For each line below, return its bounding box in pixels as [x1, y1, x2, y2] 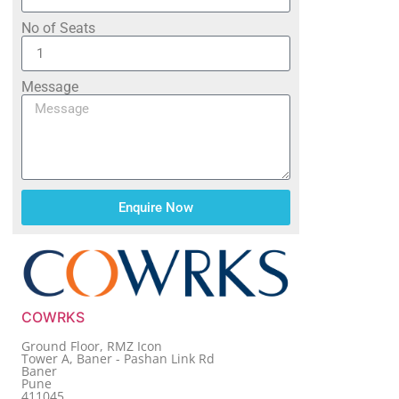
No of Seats [21, 20, 95, 37]
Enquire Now [118, 199, 193, 216]
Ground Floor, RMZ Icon [21, 337, 162, 354]
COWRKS [21, 307, 85, 326]
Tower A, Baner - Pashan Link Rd [21, 349, 215, 367]
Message [21, 78, 78, 95]
